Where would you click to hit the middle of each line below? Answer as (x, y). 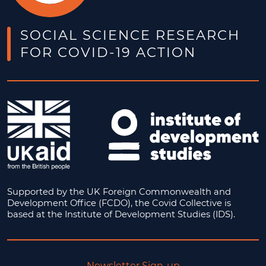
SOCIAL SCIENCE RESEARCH (130, 35)
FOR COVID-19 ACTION (108, 53)
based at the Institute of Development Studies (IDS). (121, 214)
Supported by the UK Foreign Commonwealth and (119, 191)
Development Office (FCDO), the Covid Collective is (119, 203)
